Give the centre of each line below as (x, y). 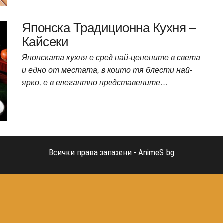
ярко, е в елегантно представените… (95, 82)
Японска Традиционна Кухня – (109, 28)
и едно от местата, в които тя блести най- (107, 70)
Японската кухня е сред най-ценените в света (111, 57)
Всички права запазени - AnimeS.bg (111, 152)
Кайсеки (45, 42)
